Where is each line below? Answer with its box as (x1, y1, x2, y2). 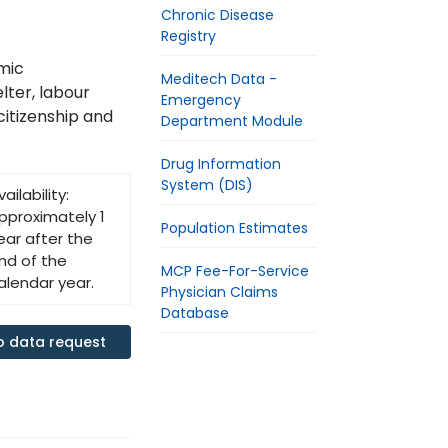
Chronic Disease (161, 5, 274, 25)
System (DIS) (161, 175, 253, 195)
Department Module (161, 111, 303, 131)
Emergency (161, 90, 241, 110)
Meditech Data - (161, 69, 277, 89)
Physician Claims (161, 282, 278, 302)
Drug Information (161, 154, 281, 174)
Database (161, 303, 229, 323)
